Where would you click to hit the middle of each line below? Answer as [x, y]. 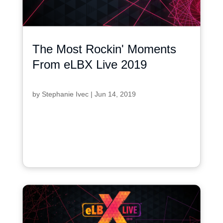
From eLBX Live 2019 [89, 64]
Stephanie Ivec [65, 94]
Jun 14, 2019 [115, 94]
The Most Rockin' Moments [104, 49]
